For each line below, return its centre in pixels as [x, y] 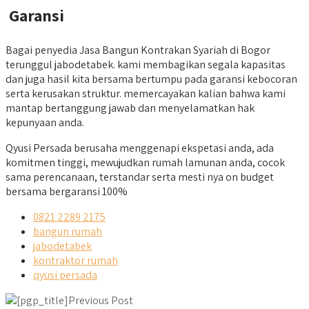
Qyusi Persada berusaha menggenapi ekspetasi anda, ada [140, 148]
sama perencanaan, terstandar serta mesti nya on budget [140, 177]
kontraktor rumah [76, 261]
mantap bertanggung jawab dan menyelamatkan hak [130, 108]
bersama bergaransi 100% [67, 192]
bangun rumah [68, 232]
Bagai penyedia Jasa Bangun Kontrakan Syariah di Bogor [138, 50]
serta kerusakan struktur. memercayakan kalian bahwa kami [146, 94]
